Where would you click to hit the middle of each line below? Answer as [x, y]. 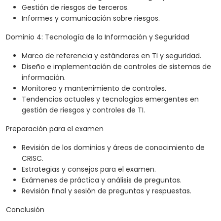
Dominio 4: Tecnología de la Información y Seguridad [98, 37]
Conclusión [25, 210]
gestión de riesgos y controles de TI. [83, 110]
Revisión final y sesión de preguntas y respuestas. [107, 191]
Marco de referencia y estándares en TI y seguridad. [111, 56]
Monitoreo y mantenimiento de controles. [94, 89]
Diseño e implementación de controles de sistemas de [116, 67]
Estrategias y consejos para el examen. [89, 169]
